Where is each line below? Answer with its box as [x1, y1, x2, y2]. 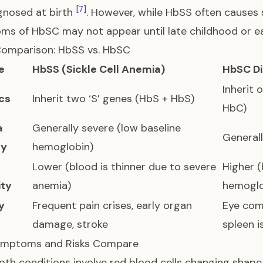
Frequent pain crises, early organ [32, 198, 192, 213]
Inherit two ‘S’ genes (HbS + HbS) [32, 92, 194, 106]
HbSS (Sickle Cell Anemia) [32, 62, 165, 76]
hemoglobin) [32, 140, 93, 154]
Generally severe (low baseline [32, 121, 181, 135]
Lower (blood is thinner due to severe [32, 160, 216, 174]
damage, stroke [32, 217, 108, 231]
